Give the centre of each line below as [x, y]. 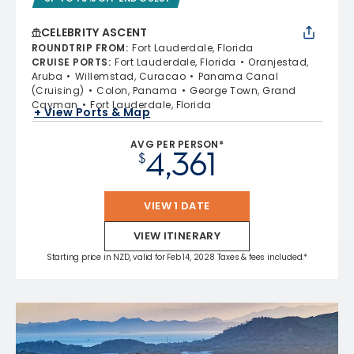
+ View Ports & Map [92, 113]
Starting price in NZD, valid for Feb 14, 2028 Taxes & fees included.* [177, 257]
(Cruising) [58, 90]
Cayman [55, 104]
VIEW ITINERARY [177, 235]
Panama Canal [238, 76]
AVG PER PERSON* [177, 144]
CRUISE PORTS [70, 62]
